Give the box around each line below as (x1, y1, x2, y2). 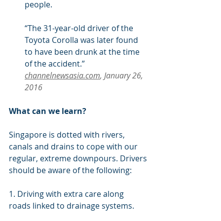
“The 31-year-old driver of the (25, 23, 135, 34)
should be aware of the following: (9, 165, 132, 176)
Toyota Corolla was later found (25, 35, 140, 46)
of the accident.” (25, 58, 87, 70)
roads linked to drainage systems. (9, 200, 134, 212)
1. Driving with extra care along (9, 188, 126, 200)
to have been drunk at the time (25, 46, 142, 58)
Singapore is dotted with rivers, (9, 129, 127, 141)
